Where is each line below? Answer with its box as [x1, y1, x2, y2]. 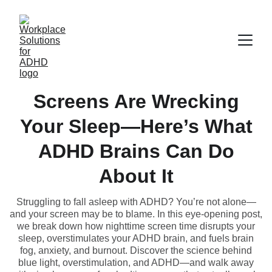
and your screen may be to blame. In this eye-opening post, [10, 209, 262, 219]
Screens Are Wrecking [33, 90, 239, 112]
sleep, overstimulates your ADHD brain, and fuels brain [18, 233, 254, 243]
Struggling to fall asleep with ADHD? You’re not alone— [16, 197, 256, 207]
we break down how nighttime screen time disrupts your [17, 221, 255, 231]
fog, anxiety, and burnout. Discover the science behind [20, 245, 252, 256]
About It [98, 165, 174, 187]
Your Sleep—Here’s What [19, 115, 253, 137]
